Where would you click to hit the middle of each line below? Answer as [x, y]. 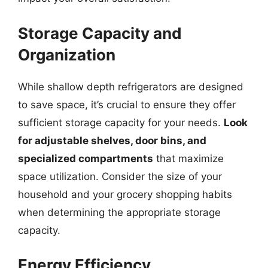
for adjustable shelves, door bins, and [112, 140]
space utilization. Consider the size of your [120, 176]
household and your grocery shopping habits [125, 194]
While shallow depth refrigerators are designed [131, 86]
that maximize [188, 158]
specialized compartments [86, 158]
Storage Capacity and [100, 33]
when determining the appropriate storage [119, 212]
